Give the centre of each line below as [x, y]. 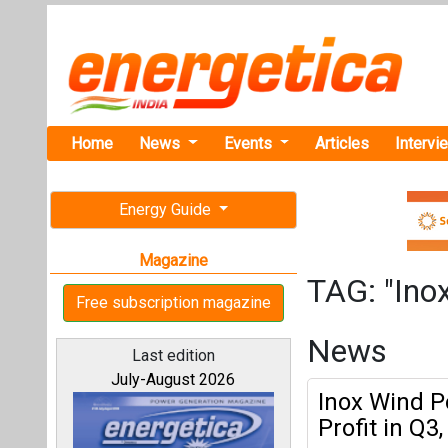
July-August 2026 [173, 379]
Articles [342, 143]
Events [249, 143]
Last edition [173, 355]
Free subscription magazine [173, 302]
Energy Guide [166, 209]
